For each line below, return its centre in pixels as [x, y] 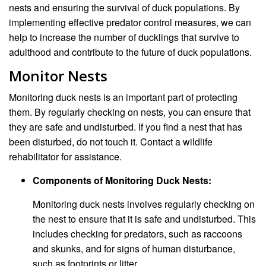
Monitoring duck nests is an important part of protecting [123, 97]
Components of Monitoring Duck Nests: [122, 180]
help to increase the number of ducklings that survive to [124, 37]
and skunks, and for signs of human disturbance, [134, 249]
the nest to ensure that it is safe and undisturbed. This [144, 219]
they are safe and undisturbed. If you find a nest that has [126, 127]
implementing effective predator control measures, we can [130, 23]
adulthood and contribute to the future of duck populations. [130, 52]
